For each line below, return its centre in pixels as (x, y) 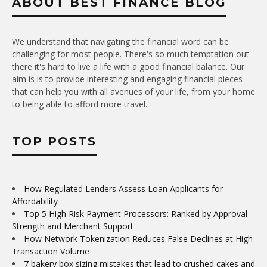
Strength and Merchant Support (73, 226)
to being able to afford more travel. (80, 104)
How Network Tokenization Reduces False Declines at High (138, 239)
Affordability (35, 201)
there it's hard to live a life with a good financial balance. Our (128, 67)
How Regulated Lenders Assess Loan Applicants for (123, 189)
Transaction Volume (51, 252)
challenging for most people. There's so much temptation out (131, 54)
